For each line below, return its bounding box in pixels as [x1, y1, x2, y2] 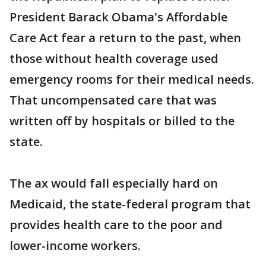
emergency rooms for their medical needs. [9, 71, 254, 88]
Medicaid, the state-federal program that [9, 196, 251, 213]
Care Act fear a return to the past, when [9, 30, 241, 46]
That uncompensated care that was [9, 92, 217, 109]
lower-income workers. [9, 237, 141, 254]
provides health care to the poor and [9, 217, 223, 233]
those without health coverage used [9, 50, 218, 67]
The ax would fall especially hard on [9, 175, 218, 192]
